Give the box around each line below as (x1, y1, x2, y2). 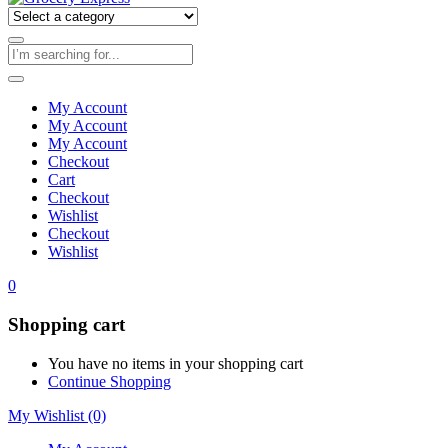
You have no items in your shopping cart (48, 354, 303, 372)
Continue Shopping (48, 372, 171, 390)
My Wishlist (8, 406, 88, 424)
